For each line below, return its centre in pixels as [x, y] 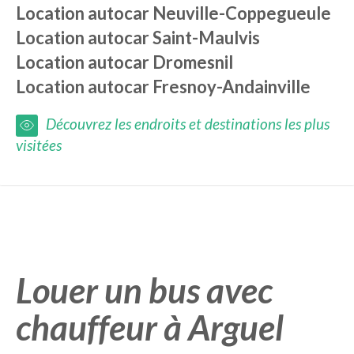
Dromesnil [193, 62]
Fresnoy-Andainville [232, 87]
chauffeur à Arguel [150, 327]
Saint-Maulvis [206, 38]
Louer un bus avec [144, 290]
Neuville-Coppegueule [242, 13]
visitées [39, 145]
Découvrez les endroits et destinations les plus [188, 123]
